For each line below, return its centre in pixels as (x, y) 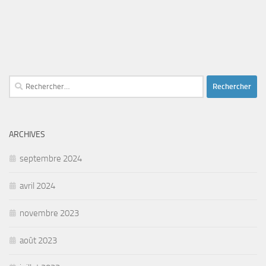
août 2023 (38, 240)
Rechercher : (31, 82)
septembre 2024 (51, 158)
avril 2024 (37, 186)
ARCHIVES (27, 134)
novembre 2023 (49, 213)
